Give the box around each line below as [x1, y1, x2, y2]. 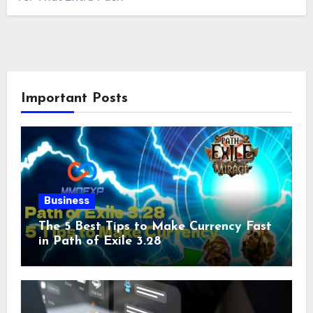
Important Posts [20, 92, 128, 106]
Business [43, 195, 89, 208]
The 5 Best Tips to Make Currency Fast [38, 220, 272, 234]
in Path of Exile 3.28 [38, 235, 161, 249]
